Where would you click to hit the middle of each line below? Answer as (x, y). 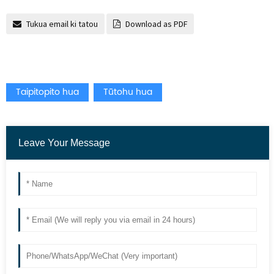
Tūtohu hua (128, 92)
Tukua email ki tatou (62, 24)
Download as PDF (156, 24)
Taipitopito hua (47, 92)
